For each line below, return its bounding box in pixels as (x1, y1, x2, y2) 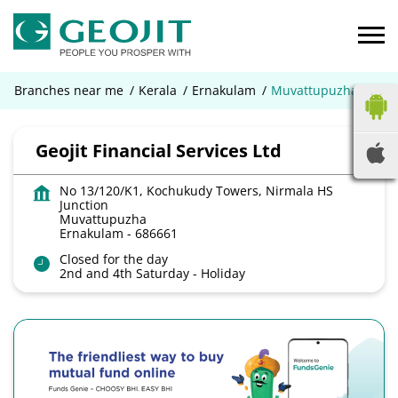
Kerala (139, 82, 177, 99)
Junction (60, 196, 108, 213)
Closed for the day (60, 251, 168, 267)
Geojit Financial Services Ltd (36, 139, 282, 163)
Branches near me (14, 82, 123, 99)
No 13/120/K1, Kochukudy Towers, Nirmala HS (60, 182, 333, 199)
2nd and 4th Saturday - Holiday (60, 265, 245, 282)
